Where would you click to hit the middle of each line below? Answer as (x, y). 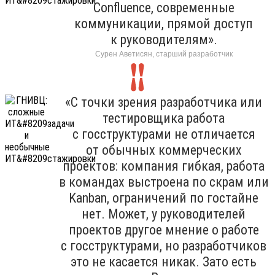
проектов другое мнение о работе (164, 230)
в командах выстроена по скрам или (164, 182)
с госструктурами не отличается (164, 134)
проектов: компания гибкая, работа (164, 166)
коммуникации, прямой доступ (164, 23)
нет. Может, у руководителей (164, 214)
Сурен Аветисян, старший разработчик (164, 54)
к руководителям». (164, 39)
